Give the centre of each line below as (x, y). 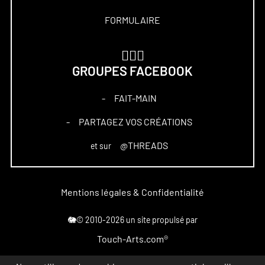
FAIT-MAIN (135, 98)
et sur (101, 146)
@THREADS (144, 145)
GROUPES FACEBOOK (132, 71)
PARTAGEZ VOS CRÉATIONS (135, 122)
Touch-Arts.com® (132, 239)
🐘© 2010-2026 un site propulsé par (132, 220)
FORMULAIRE (132, 20)
